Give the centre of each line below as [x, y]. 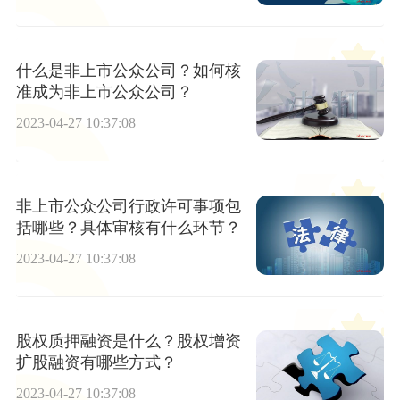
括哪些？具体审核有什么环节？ [128, 227]
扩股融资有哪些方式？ [96, 363]
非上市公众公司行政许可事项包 [128, 206]
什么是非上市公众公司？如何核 [128, 71]
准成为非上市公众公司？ [104, 92]
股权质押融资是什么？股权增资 [128, 342]
